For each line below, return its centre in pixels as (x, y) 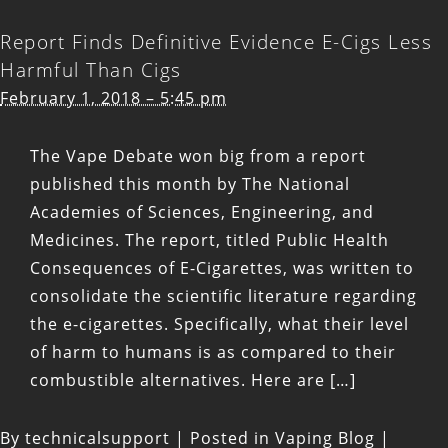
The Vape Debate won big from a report (198, 156)
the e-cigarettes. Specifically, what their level (219, 324)
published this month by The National (190, 184)
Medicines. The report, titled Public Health (209, 240)
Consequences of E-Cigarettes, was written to (222, 268)
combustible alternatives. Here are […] (193, 380)
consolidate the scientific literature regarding (223, 296)
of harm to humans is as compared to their (213, 352)
